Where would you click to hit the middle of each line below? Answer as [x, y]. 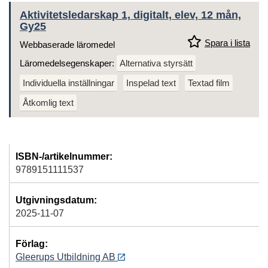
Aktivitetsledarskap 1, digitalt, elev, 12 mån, [130, 15]
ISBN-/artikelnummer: [64, 156]
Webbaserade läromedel [67, 44]
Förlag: [32, 243]
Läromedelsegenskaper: [68, 63]
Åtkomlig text [48, 102]
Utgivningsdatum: [56, 200]
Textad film [209, 83]
